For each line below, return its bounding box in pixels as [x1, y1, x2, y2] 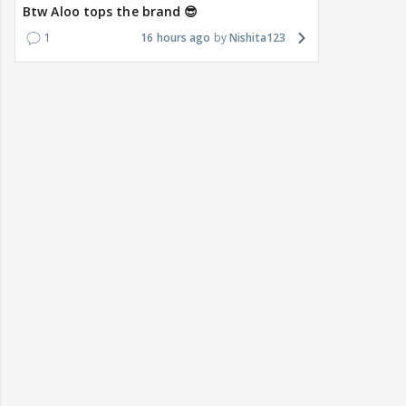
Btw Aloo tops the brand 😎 [23, 3, 198, 21]
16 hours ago [140, 30, 211, 46]
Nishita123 [229, 30, 285, 46]
